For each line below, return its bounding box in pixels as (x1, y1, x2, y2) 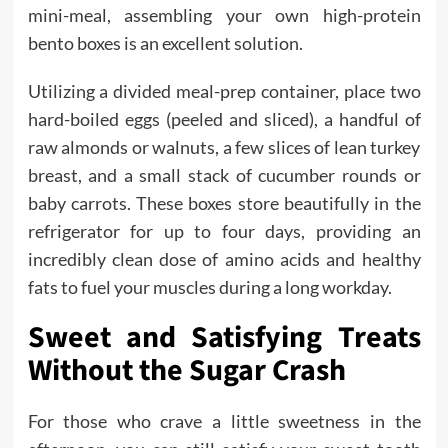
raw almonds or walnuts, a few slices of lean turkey (27, 136, 421, 158)
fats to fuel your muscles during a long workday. (27, 276, 392, 298)
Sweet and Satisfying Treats (27, 316, 421, 359)
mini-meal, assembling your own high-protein (27, 4, 421, 26)
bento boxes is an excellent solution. (27, 32, 303, 54)
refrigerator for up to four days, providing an (27, 220, 421, 242)
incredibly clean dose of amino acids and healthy (27, 248, 421, 270)
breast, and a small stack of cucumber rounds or (27, 164, 421, 186)
